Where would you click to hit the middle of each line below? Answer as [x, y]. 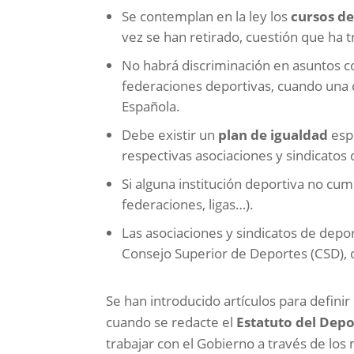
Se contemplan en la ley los [207, 17]
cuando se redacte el [171, 322]
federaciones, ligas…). [188, 205]
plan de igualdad [275, 135]
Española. [151, 107]
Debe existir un [170, 135]
